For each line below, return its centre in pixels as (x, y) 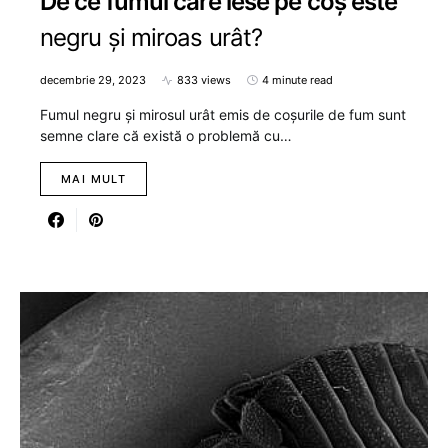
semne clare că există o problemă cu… (166, 136)
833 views (204, 80)
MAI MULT (93, 179)
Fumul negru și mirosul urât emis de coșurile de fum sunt (223, 115)
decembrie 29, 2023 (93, 80)
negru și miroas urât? (151, 38)
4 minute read (297, 80)
